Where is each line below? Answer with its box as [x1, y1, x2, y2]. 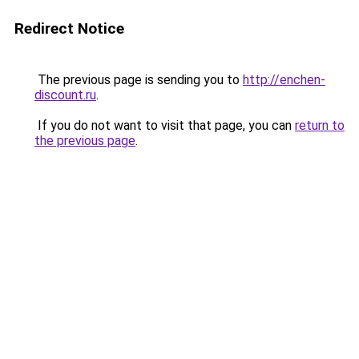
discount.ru [34, 87, 96, 103]
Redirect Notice [14, 19, 124, 38]
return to [295, 118, 345, 133]
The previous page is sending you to [34, 72, 243, 87]
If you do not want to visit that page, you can [34, 118, 295, 133]
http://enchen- [243, 72, 325, 87]
